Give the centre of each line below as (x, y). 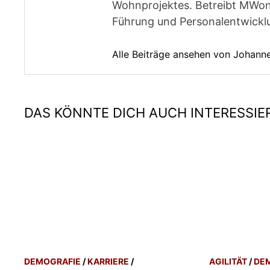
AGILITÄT (228, 262)
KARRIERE (108, 262)
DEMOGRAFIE (53, 262)
